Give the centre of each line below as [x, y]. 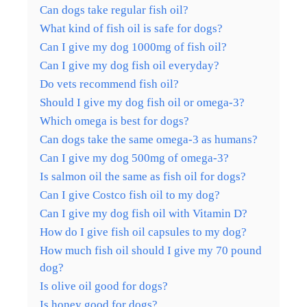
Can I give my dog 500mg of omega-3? [134, 158]
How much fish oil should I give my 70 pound [151, 250]
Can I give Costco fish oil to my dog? [130, 195]
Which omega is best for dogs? [114, 121]
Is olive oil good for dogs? [104, 286]
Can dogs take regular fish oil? [114, 10]
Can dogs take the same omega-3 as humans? [149, 139]
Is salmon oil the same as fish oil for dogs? [143, 176]
